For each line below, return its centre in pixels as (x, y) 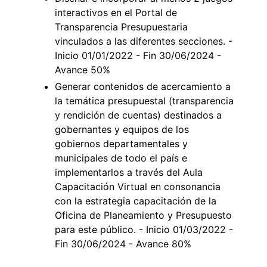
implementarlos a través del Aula (129, 173)
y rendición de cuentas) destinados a (138, 115)
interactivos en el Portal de (116, 13)
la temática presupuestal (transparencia (144, 101)
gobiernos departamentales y (121, 144)
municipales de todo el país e (121, 158)
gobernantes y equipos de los (122, 130)
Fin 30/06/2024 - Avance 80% (123, 244)
